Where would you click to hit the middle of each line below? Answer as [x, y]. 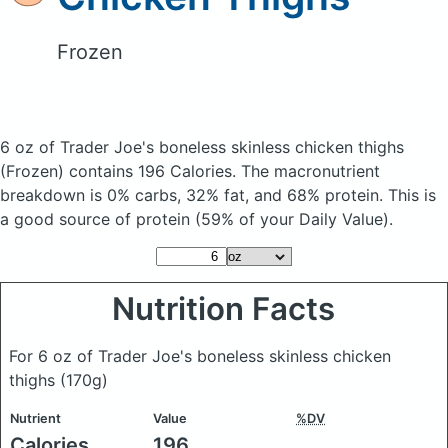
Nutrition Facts [224, 309]
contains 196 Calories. [152, 171]
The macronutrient [310, 171]
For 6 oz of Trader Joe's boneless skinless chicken [200, 356]
